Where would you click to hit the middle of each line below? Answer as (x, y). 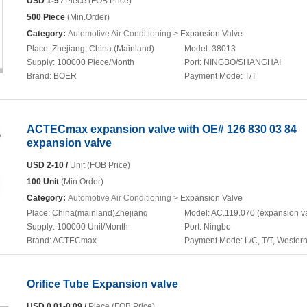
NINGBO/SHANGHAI (242, 62)
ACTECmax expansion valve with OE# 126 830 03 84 (162, 129)
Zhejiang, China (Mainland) (103, 49)
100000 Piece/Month (96, 62)
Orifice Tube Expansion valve (102, 284)
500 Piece (46, 17)
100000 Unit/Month (93, 227)
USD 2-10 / (47, 165)
